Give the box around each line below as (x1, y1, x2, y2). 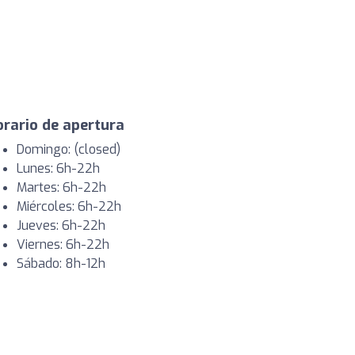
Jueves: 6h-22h (17, 217, 105, 235)
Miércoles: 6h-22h (17, 198, 121, 216)
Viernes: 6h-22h (17, 236, 109, 254)
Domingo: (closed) (17, 141, 120, 158)
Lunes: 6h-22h (17, 160, 100, 177)
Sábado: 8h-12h (17, 255, 105, 273)
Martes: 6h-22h (17, 179, 106, 197)
